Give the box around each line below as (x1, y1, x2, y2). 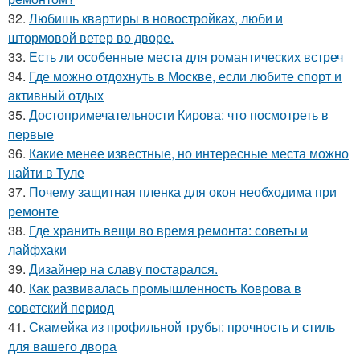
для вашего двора (8, 336, 117, 355)
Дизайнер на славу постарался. (29, 259, 218, 278)
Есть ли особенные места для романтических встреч (29, 47, 343, 66)
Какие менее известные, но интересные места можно (29, 143, 349, 162)
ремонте (8, 201, 59, 220)
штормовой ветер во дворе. (8, 27, 174, 47)
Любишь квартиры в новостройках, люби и (29, 8, 283, 27)
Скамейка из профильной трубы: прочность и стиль (29, 317, 335, 336)
